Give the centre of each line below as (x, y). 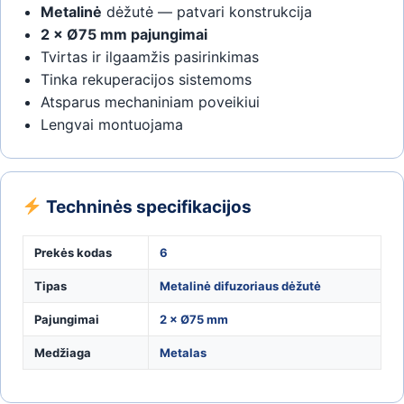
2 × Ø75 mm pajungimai (124, 34)
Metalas (183, 352)
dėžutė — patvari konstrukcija (207, 11)
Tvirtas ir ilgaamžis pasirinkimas (150, 56)
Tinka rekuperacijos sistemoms (146, 79)
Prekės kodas (73, 252)
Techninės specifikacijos (147, 207)
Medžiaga (63, 352)
